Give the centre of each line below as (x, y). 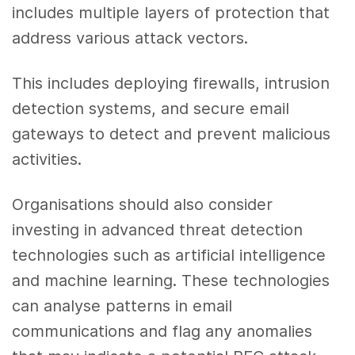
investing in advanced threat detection (158, 229)
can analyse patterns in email (122, 305)
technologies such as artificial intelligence (169, 255)
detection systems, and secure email (151, 109)
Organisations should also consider (143, 204)
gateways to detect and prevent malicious (172, 134)
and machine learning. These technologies (171, 280)
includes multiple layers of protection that (171, 13)
